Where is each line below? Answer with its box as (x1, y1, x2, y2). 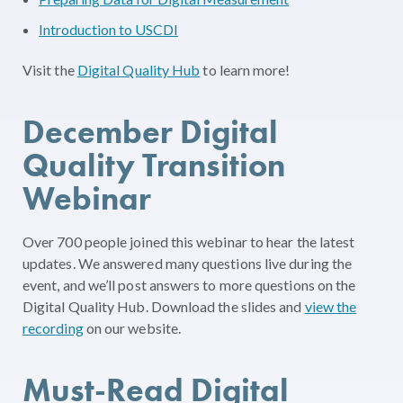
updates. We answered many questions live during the (22, 254, 353, 272)
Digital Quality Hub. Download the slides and (22, 297, 305, 315)
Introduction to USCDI (39, 21, 178, 38)
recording (22, 318, 84, 336)
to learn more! (200, 60, 291, 78)
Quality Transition (22, 144, 285, 184)
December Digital (22, 111, 278, 151)
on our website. (83, 318, 182, 336)
